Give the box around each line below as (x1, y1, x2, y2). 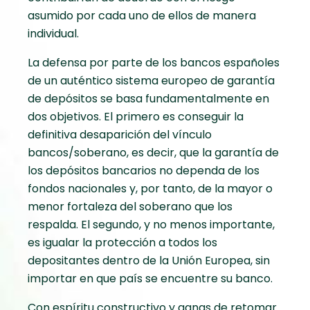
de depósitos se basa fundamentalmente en (28, 91, 269, 107)
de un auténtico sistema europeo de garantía (28, 73, 275, 89)
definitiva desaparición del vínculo (28, 127, 212, 143)
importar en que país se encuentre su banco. (28, 271, 273, 287)
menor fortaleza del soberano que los (28, 199, 232, 215)
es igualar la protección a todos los (28, 235, 217, 251)
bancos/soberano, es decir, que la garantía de (28, 145, 279, 161)
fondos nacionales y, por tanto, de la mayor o (28, 181, 273, 197)
